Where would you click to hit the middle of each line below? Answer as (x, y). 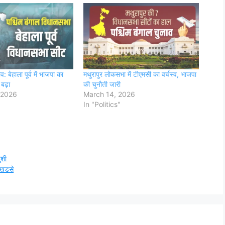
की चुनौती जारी (102, 84)
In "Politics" (102, 104)
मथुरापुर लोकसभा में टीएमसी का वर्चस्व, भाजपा (140, 74)
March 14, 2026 (109, 94)
